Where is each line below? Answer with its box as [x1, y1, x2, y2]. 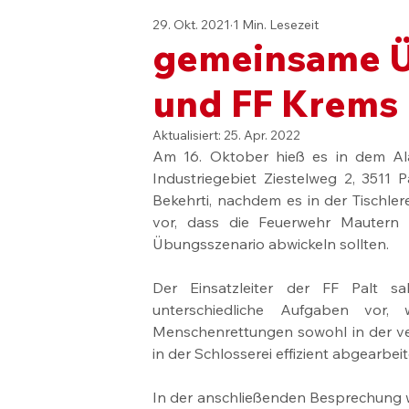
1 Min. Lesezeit [233, 16, 320, 34]
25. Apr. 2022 [224, 127, 301, 144]
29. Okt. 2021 [152, 16, 231, 34]
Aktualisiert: [152, 127, 225, 144]
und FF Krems [152, 80, 399, 127]
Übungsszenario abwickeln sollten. [152, 235, 390, 254]
